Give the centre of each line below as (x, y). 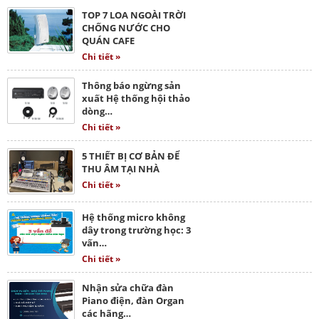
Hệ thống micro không (134, 217)
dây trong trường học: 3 (136, 230)
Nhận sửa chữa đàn (128, 287)
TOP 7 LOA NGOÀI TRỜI (134, 15)
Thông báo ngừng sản (131, 85)
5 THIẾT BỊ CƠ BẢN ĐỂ (131, 156)
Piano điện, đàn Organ (133, 300)
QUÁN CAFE (108, 40)
